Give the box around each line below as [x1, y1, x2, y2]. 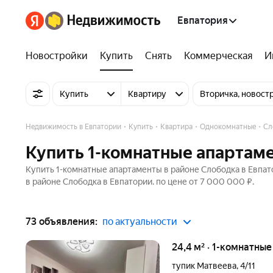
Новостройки [26, 50, 88, 62]
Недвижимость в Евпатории [26, 122, 121, 131]
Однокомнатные [200, 122, 256, 131]
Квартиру [128, 89, 166, 99]
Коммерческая [184, 50, 252, 62]
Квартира [160, 122, 193, 131]
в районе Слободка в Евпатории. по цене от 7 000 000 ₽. [26, 177, 254, 186]
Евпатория [177, 15, 228, 26]
